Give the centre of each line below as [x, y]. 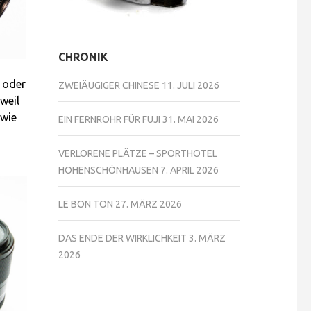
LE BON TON [85, 204]
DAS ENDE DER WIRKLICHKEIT [122, 238]
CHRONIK [83, 57]
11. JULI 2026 [190, 85]
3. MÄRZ [207, 238]
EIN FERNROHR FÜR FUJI [109, 119]
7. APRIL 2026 [189, 170]
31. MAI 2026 [190, 119]
